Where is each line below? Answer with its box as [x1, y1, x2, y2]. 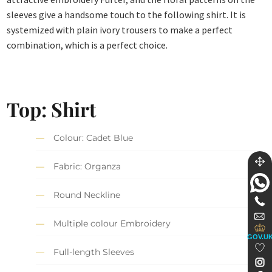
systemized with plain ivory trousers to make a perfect [7, 24, 233, 36]
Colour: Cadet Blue [53, 132, 134, 144]
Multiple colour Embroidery [53, 218, 171, 229]
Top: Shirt [7, 95, 97, 122]
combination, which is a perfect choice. [7, 39, 168, 52]
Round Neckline [53, 189, 121, 201]
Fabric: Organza [53, 161, 121, 172]
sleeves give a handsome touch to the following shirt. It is [7, 8, 246, 21]
